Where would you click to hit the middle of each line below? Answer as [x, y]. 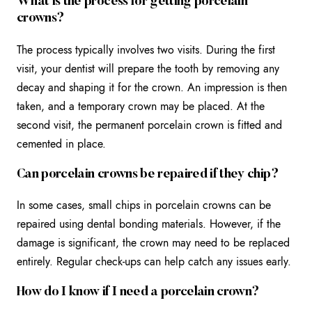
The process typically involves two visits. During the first [146, 49]
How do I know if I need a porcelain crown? [138, 292]
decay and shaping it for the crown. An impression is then [152, 87]
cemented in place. [61, 143]
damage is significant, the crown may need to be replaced [153, 243]
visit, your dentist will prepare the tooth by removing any [148, 68]
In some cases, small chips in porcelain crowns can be [144, 205]
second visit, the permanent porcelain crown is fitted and [149, 125]
